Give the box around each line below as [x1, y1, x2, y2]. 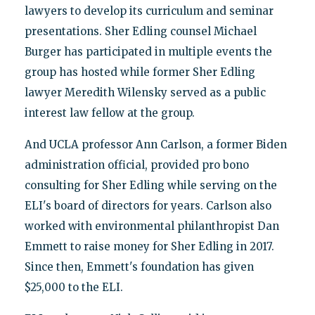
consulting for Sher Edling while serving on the [24, 179, 277, 193]
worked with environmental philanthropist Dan [24, 219, 279, 233]
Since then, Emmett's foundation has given [24, 260, 254, 274]
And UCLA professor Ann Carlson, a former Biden [24, 138, 287, 152]
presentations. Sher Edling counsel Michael [24, 25, 257, 39]
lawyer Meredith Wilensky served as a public [24, 86, 266, 100]
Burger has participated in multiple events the [24, 45, 272, 59]
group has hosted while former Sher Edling [24, 65, 255, 79]
